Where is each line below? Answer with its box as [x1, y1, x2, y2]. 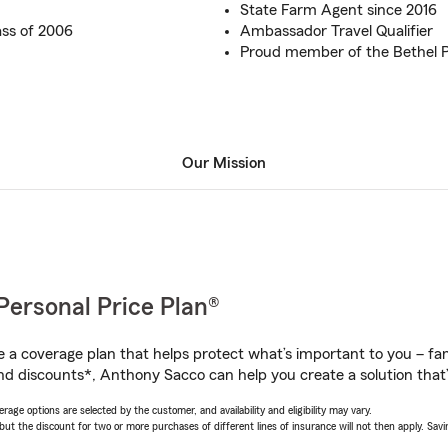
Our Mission [182, 155, 266, 171]
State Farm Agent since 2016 [240, 2, 437, 18]
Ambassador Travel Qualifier [240, 23, 433, 39]
